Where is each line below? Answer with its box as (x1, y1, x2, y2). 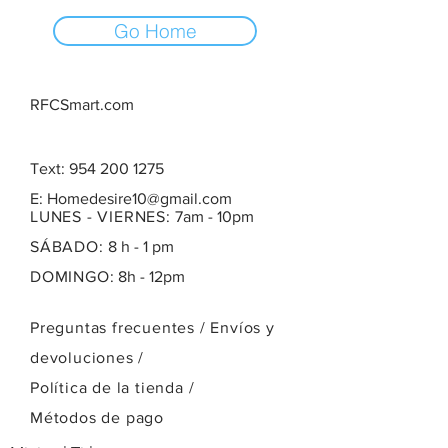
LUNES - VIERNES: (30, 208, 171, 225)
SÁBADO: (30, 238, 104, 255)
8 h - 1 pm (103, 238, 174, 255)
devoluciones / (30, 349, 145, 366)
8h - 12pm (114, 268, 186, 285)
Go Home (113, 19, 197, 43)
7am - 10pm (170, 208, 254, 225)
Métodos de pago (30, 409, 164, 426)
